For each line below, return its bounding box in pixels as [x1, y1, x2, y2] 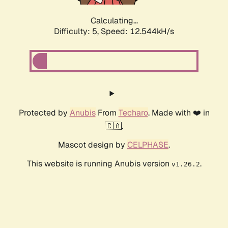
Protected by [18, 107, 70, 119]
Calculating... [90, 15, 138, 26]
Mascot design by [58, 139, 127, 151]
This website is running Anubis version [26, 158, 172, 169]
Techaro [118, 107, 148, 119]
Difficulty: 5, [54, 26, 101, 37]
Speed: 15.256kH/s [101, 26, 174, 37]
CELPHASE [127, 139, 168, 151]
